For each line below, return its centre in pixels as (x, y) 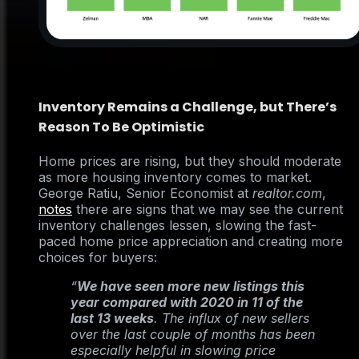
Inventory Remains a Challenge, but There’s (188, 107)
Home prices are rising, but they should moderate (190, 161)
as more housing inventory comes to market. (175, 177)
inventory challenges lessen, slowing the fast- (177, 226)
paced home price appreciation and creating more (191, 242)
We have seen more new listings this (191, 286)
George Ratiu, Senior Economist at (145, 194)
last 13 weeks (112, 319)
